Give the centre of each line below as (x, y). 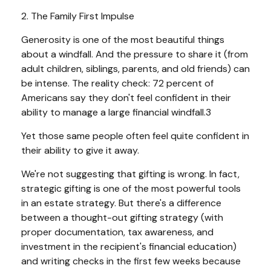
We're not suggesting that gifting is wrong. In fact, (130, 174)
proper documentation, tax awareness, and (117, 232)
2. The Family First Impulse (78, 16)
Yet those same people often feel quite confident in (135, 135)
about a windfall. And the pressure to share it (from (135, 54)
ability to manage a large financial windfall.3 (116, 112)
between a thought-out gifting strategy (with (122, 217)
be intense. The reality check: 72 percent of (117, 83)
